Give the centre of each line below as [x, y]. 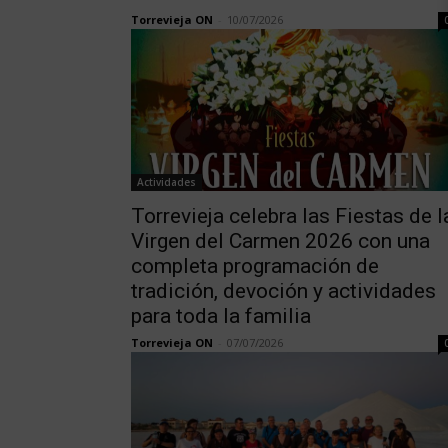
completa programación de [254, 266]
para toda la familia [220, 316]
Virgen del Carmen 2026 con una [280, 241]
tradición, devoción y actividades [283, 291]
